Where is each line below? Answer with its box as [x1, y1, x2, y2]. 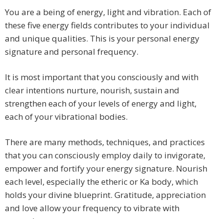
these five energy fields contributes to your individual [5, 20, 210, 31]
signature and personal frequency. [5, 46, 138, 58]
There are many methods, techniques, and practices [5, 136, 205, 148]
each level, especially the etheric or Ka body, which [5, 176, 198, 188]
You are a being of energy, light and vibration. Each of [5, 6, 211, 18]
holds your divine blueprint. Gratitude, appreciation [5, 189, 206, 201]
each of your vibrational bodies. [5, 111, 128, 123]
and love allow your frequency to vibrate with [5, 202, 179, 214]
